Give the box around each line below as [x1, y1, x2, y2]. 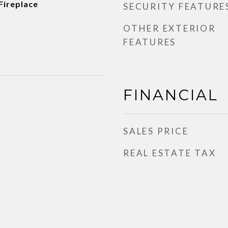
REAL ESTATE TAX [123, 148, 216, 158]
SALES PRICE [123, 126, 189, 136]
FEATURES [123, 37, 176, 47]
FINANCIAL [123, 86, 218, 104]
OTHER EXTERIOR [123, 23, 216, 34]
